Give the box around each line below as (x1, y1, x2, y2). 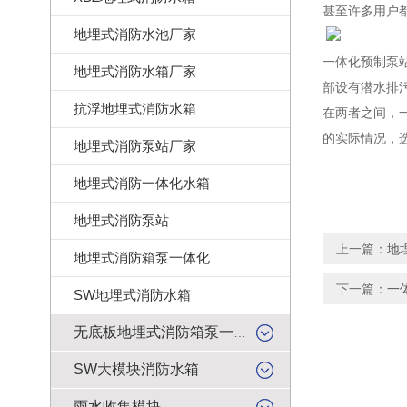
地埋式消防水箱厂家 (74, 64, 196, 79)
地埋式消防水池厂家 (74, 26, 196, 42)
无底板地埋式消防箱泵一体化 (233, 325, 246, 340)
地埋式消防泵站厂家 (74, 138, 196, 154)
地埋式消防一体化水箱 (74, 175, 210, 191)
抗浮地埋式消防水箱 (74, 101, 196, 116)
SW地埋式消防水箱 (74, 287, 191, 303)
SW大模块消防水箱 (74, 362, 199, 377)
